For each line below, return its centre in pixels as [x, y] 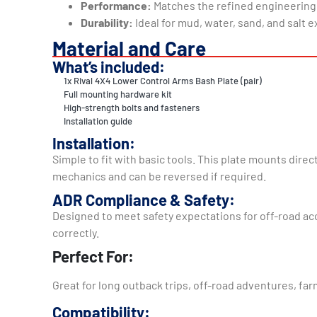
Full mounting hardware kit [118, 94]
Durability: [107, 22]
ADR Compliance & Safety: [144, 199]
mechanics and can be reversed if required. [159, 175]
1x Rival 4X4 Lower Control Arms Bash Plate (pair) [163, 80]
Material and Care [129, 48]
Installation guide [98, 121]
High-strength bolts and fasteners [132, 107]
